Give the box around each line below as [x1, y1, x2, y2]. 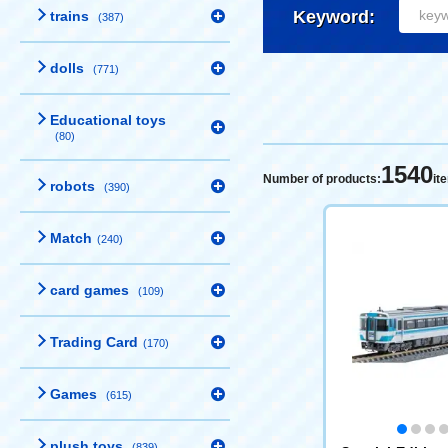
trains [50, 8, 93, 24]
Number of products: [263, 172, 381, 186]
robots [50, 178, 99, 194]
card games [50, 282, 133, 298]
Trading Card [50, 334, 138, 350]
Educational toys [50, 112, 166, 128]
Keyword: [293, 6, 375, 27]
